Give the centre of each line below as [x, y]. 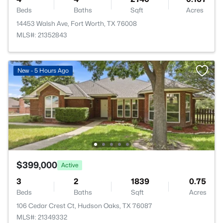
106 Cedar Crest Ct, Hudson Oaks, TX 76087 [84, 206]
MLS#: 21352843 [42, 35]
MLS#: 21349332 [42, 217]
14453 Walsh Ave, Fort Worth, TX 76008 [77, 23]
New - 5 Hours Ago [43, 70]
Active [70, 165]
